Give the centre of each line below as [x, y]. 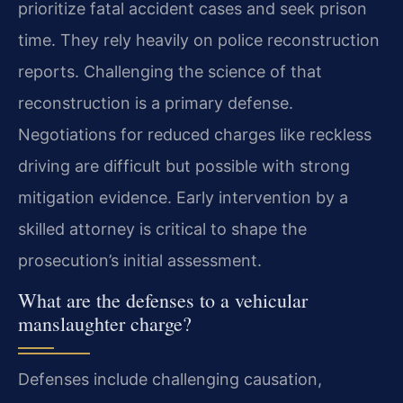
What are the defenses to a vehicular [163, 300]
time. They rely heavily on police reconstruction [199, 40]
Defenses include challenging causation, [170, 380]
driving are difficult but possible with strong [184, 166]
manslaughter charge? [105, 324]
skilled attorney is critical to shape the [162, 228]
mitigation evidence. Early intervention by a [183, 197]
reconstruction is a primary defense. [156, 103]
